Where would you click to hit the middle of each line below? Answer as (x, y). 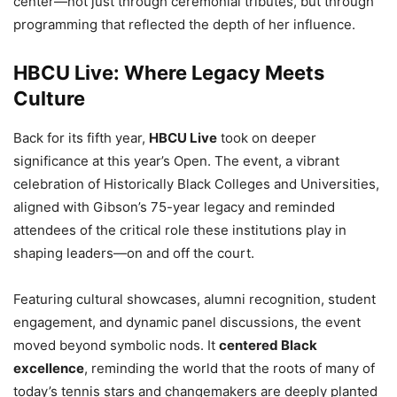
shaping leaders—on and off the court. (134, 253)
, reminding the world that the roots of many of (230, 368)
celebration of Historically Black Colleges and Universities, (196, 183)
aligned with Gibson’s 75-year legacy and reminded (174, 206)
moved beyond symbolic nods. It (116, 345)
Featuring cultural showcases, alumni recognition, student (195, 299)
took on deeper (267, 137)
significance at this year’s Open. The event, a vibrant (176, 160)
